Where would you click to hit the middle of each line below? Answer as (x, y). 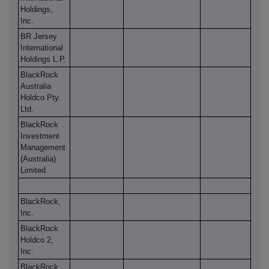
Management (43, 148)
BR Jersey (39, 37)
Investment (40, 136)
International (42, 48)
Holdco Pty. (41, 98)
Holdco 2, (37, 240)
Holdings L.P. (43, 59)
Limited (33, 171)
